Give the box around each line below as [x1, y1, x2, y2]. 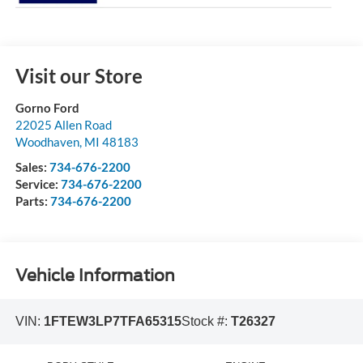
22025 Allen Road [15, 117, 112, 133]
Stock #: [181, 314, 231, 329]
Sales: [15, 160, 49, 175]
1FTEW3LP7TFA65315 [43, 314, 181, 329]
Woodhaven [15, 135, 79, 150]
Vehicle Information [15, 265, 175, 285]
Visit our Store [15, 64, 143, 88]
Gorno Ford [15, 100, 79, 116]
